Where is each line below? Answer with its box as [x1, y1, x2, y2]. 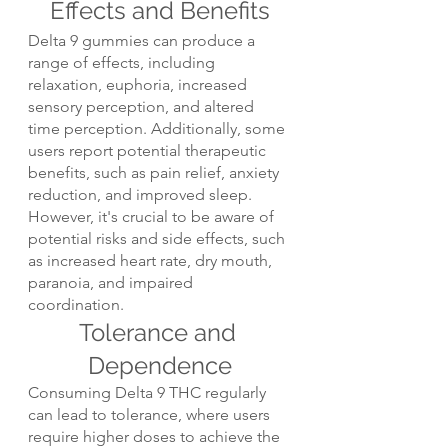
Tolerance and [78, 318, 242, 348]
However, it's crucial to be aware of [28, 207, 278, 227]
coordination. [28, 295, 124, 315]
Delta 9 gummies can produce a [28, 31, 259, 51]
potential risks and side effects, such [28, 229, 289, 249]
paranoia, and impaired [28, 273, 197, 293]
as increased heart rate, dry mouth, [28, 251, 276, 271]
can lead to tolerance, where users [28, 405, 274, 425]
